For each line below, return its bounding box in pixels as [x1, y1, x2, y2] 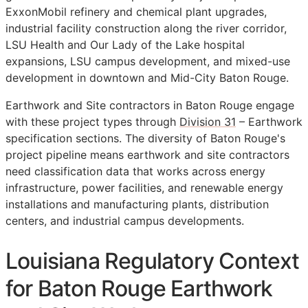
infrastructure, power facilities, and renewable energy [5, 181, 283, 195]
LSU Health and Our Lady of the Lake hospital [5, 38, 245, 52]
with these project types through [5, 115, 179, 129]
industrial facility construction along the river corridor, [5, 21, 287, 36]
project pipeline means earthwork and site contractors [5, 148, 289, 162]
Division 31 [179, 115, 236, 129]
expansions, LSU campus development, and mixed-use [5, 54, 290, 69]
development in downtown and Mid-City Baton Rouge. [5, 71, 289, 85]
